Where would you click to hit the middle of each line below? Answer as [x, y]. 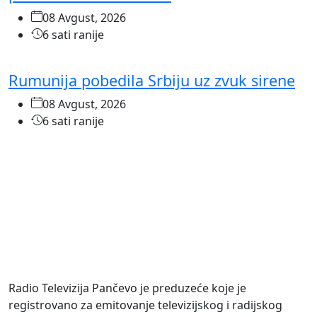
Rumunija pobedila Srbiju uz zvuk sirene [152, 81]
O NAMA [37, 265]
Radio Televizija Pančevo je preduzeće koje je [127, 288]
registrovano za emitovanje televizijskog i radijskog [145, 305]
